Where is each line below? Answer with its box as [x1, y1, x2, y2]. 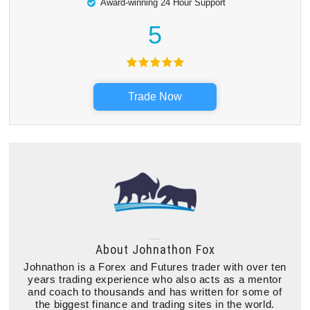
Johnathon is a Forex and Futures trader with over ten [24, 261, 286, 273]
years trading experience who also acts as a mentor [28, 273, 282, 286]
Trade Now [128, 91, 182, 103]
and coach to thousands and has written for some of [28, 286, 282, 298]
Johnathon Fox [131, 242, 215, 257]
